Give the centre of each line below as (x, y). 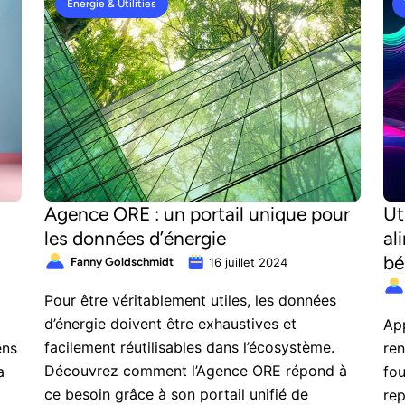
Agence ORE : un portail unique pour (197, 214)
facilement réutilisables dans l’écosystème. (189, 347)
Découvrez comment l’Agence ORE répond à (196, 371)
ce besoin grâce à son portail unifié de (176, 394)
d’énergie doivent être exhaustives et (170, 324)
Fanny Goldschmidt (122, 262)
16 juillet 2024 (248, 262)
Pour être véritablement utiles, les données (190, 300)
